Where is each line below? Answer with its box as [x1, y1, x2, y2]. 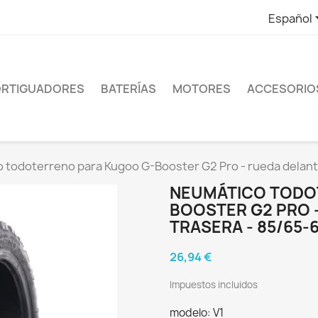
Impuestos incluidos [170, 278, 258, 292]
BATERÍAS [101, 80, 156, 97]
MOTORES [172, 80, 231, 97]
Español [268, 10, 312, 26]
